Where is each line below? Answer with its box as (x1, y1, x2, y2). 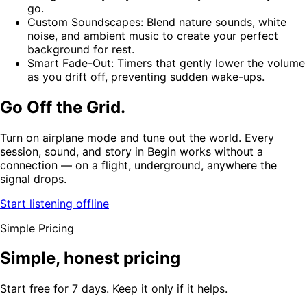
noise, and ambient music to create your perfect (27, 28, 278, 42)
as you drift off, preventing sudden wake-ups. (27, 69, 265, 84)
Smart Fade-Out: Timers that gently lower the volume (27, 56, 305, 70)
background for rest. (27, 42, 134, 56)
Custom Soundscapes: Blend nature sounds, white (27, 14, 286, 29)
